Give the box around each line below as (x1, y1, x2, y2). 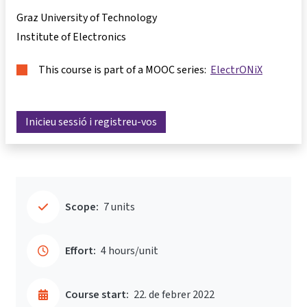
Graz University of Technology (16, 10, 157, 25)
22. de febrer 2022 (134, 287, 214, 302)
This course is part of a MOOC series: (38, 62, 210, 77)
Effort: (65, 243, 96, 258)
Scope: (65, 199, 99, 214)
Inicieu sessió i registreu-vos (25, 114, 157, 130)
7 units (103, 199, 135, 214)
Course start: (65, 287, 129, 302)
